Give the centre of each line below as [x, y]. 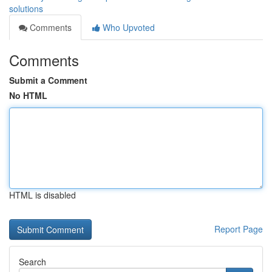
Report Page [239, 229]
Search [32, 262]
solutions [26, 8]
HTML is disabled [42, 195]
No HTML [28, 95]
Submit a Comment [48, 80]
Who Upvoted [127, 27]
